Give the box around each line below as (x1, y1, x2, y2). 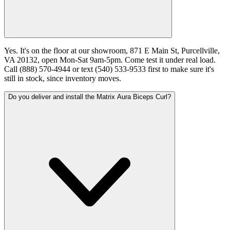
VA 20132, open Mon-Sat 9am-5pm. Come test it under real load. (4, 55, 216, 64)
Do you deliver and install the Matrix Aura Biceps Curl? (8, 92, 171, 101)
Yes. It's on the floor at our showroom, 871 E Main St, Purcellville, (4, 46, 220, 55)
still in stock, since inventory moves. (4, 73, 121, 83)
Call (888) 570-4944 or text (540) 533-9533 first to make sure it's (4, 64, 214, 73)
